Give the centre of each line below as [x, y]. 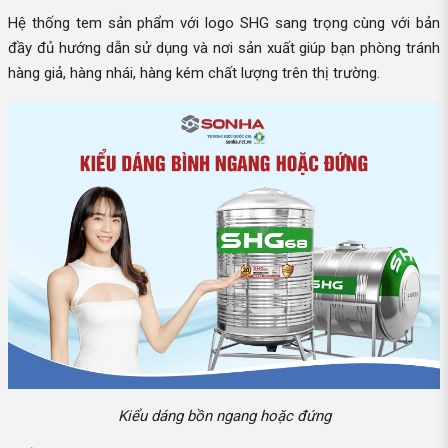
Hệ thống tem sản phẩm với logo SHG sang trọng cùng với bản [224, 23]
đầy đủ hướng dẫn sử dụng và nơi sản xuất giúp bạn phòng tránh [224, 48]
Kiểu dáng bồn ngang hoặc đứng [224, 415]
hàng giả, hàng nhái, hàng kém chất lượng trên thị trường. [194, 73]
